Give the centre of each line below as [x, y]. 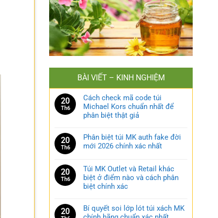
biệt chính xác [106, 187]
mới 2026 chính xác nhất [123, 146]
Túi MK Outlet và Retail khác [129, 169]
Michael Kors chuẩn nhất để [128, 107]
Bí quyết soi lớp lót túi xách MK [134, 209]
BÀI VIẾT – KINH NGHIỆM [121, 78]
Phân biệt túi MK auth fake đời [132, 137]
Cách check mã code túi [122, 98]
